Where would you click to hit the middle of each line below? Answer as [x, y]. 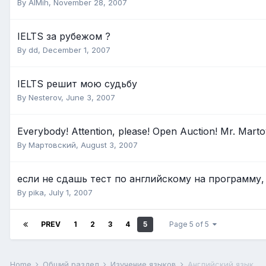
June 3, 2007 [91, 98]
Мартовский [52, 145]
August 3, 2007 [109, 145]
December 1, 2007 [77, 50]
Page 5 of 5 [191, 224]
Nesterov [45, 98]
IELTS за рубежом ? [64, 37]
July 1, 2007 [71, 193]
